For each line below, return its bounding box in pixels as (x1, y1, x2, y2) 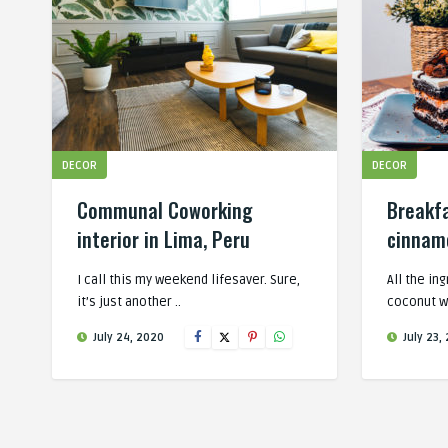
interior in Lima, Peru (77, 224, 250, 254)
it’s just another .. (77, 294, 181, 310)
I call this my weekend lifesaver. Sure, (77, 272, 300, 288)
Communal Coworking (77, 195, 253, 225)
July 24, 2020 (90, 331, 164, 344)
